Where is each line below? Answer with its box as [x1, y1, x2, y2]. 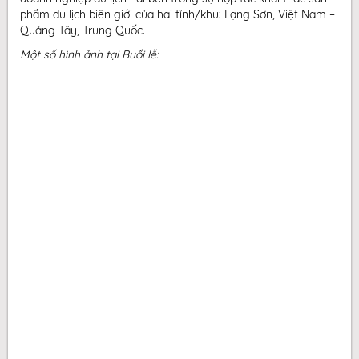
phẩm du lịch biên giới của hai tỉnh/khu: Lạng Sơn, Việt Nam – [20, 7, 335, 22]
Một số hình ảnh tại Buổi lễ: [20, 47, 159, 62]
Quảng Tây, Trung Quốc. [20, 23, 145, 38]
